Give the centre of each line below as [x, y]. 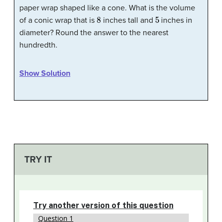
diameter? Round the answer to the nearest [94, 32]
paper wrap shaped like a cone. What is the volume [107, 8]
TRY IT [38, 159]
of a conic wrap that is [58, 20]
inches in [176, 20]
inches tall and [128, 20]
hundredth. [38, 45]
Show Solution [45, 73]
